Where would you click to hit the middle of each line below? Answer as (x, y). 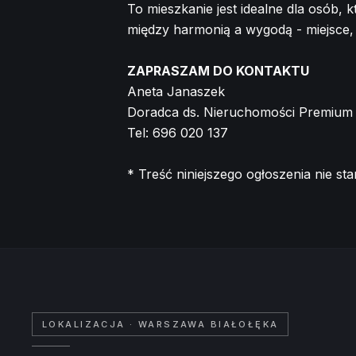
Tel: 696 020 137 (178, 132)
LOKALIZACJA (84, 324)
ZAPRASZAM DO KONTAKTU (218, 70)
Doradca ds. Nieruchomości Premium (240, 112)
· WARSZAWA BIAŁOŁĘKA (202, 324)
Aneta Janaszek (176, 91)
